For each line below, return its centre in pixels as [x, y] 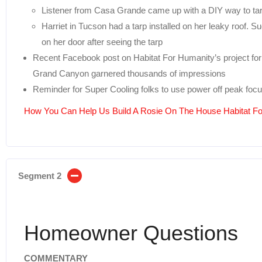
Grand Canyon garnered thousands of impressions [129, 73]
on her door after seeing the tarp [102, 42]
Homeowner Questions [131, 233]
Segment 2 [40, 175]
